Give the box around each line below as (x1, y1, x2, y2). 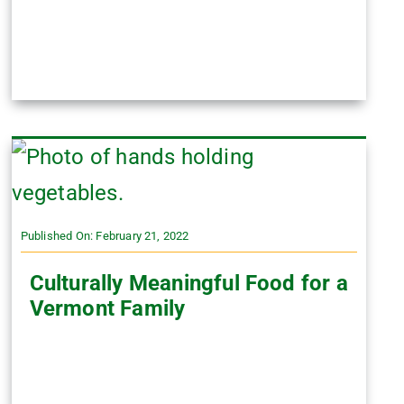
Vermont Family (29, 295, 186, 321)
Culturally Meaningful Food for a (29, 270, 348, 296)
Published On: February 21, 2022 (20, 228, 189, 243)
